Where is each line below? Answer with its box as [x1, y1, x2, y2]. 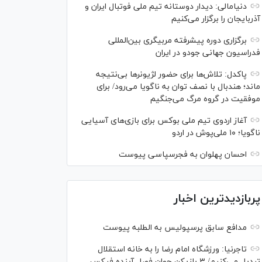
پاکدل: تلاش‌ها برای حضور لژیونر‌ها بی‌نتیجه [96, 69, 247, 80]
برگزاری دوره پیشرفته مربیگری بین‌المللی [108, 35, 247, 46]
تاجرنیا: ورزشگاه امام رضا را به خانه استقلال [98, 244, 247, 255]
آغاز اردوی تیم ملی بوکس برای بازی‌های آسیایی [81, 115, 247, 126]
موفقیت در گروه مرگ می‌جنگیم [150, 94, 260, 105]
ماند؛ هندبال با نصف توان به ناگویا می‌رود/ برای [96, 81, 260, 92]
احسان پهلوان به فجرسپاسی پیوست [119, 149, 247, 160]
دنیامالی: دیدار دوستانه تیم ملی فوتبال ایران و [85, 1, 247, 12]
